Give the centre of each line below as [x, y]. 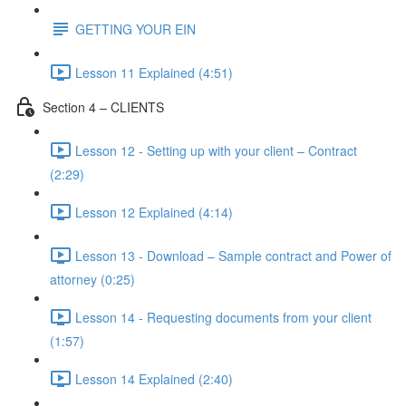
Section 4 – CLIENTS [103, 106]
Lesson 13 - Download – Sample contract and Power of [233, 255]
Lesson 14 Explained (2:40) [154, 378]
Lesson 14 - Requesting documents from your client [223, 317]
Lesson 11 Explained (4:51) [154, 72]
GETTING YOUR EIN [135, 29]
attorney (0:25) [92, 279]
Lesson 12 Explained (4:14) [154, 212]
